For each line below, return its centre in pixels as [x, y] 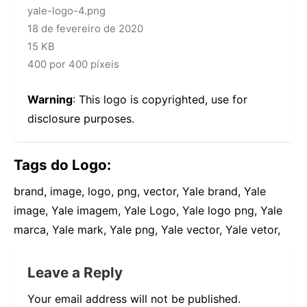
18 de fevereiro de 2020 [85, 29]
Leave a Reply [75, 273]
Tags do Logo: [62, 165]
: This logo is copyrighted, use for [160, 100]
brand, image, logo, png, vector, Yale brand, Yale [140, 192]
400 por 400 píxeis [73, 65]
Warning [50, 100]
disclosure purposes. [81, 119]
